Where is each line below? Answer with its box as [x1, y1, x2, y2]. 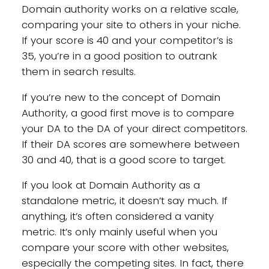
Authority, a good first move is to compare [21, 105, 234, 120]
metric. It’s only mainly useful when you [21, 225, 217, 240]
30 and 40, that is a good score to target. [21, 152, 229, 167]
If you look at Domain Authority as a [21, 178, 200, 193]
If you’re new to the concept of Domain [21, 89, 220, 104]
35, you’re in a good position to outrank [21, 48, 217, 63]
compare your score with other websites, [21, 240, 229, 255]
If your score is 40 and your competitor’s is [21, 32, 233, 47]
